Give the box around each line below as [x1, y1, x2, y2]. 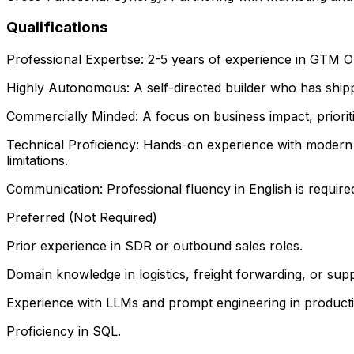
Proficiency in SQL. [6, 323, 121, 340]
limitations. [6, 153, 68, 169]
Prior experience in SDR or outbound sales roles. [6, 238, 303, 254]
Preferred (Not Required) [6, 209, 157, 226]
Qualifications [6, 18, 107, 37]
